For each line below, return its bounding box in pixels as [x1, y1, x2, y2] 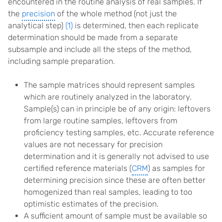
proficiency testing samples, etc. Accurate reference [24, 128, 214, 137]
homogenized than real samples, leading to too [24, 187, 192, 197]
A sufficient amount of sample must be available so [24, 211, 207, 221]
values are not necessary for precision [24, 140, 163, 149]
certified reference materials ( [24, 164, 132, 173]
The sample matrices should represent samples [24, 80, 195, 90]
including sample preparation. [8, 56, 117, 66]
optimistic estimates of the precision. [24, 199, 159, 209]
